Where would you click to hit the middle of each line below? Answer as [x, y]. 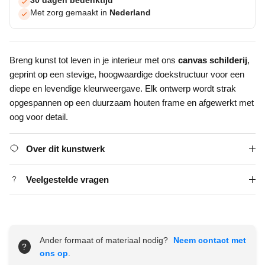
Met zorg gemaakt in [70, 13]
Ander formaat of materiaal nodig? [105, 240]
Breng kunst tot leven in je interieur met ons [94, 60]
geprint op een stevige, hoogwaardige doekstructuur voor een [127, 75]
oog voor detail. [39, 117]
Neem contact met [209, 240]
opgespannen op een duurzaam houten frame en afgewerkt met [132, 103]
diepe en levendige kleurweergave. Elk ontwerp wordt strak [123, 89]
